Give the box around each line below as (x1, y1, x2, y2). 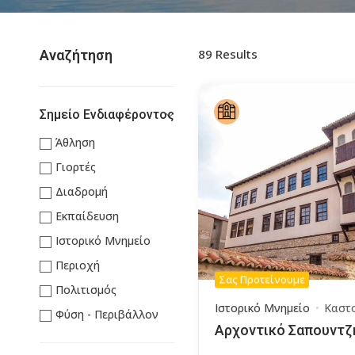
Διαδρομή (55, 184, 108, 199)
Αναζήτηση (40, 47, 113, 63)
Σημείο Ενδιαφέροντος (40, 107, 174, 122)
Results (212, 46, 258, 62)
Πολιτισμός (55, 282, 116, 297)
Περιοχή (55, 258, 100, 273)
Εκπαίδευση (55, 208, 119, 223)
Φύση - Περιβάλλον (55, 307, 158, 322)
